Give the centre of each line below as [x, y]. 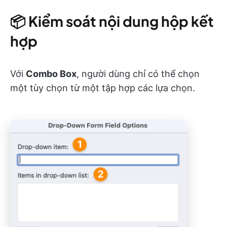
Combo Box [51, 74]
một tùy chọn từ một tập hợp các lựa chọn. [103, 88]
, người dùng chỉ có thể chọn [138, 74]
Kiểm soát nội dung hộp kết [121, 21]
